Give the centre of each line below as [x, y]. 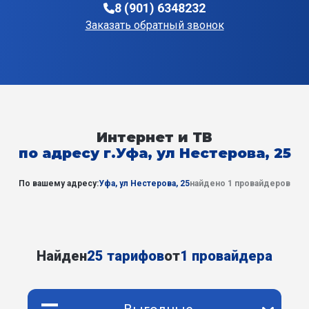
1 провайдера [226, 256]
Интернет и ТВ [154, 137]
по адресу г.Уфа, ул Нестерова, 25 [154, 153]
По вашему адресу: [59, 183]
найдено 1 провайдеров [240, 183]
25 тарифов [126, 256]
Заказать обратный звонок [154, 26]
